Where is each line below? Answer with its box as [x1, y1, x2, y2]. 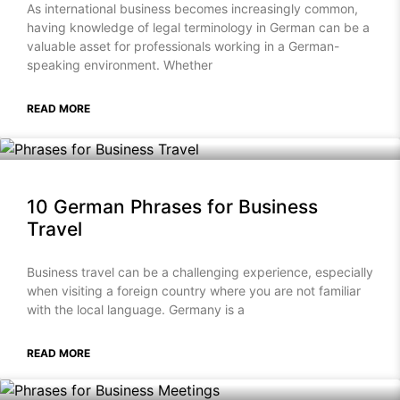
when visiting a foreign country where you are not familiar [27, 283, 361, 299]
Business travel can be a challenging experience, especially [27, 264, 373, 280]
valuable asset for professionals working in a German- [27, 38, 339, 54]
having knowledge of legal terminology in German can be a [27, 20, 370, 36]
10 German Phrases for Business [27, 196, 318, 219]
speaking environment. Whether [27, 57, 212, 73]
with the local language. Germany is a [27, 302, 245, 318]
